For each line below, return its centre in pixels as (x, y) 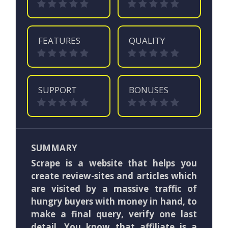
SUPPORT (58, 90)
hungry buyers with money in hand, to (114, 202)
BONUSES (149, 90)
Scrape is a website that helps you (114, 163)
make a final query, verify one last (114, 214)
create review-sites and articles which (114, 176)
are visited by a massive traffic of (114, 189)
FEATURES (60, 40)
